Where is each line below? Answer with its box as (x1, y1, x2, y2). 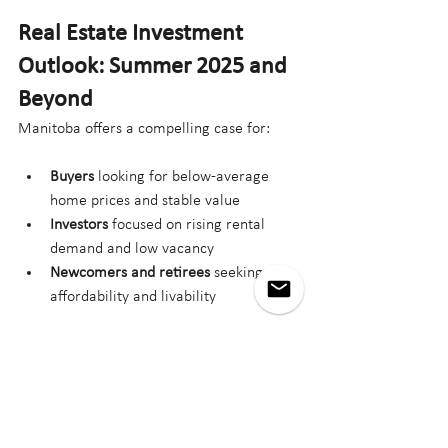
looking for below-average (94, 168, 273, 185)
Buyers (50, 168, 94, 185)
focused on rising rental (108, 216, 269, 233)
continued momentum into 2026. (18, 384, 231, 401)
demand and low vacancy (50, 240, 214, 257)
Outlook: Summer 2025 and (18, 54, 292, 79)
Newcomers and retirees (50, 264, 210, 281)
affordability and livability (50, 288, 216, 305)
